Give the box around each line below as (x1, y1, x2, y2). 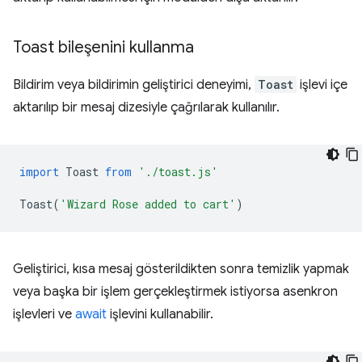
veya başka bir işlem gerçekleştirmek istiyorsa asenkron (13, 283, 338, 300)
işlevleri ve (13, 305, 75, 322)
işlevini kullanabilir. (107, 305, 213, 322)
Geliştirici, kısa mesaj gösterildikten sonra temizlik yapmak (13, 260, 349, 277)
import (19, 163, 59, 179)
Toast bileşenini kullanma (13, 36, 194, 57)
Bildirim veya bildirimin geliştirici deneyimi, (13, 76, 255, 93)
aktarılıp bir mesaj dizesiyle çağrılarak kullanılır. (13, 99, 280, 116)
